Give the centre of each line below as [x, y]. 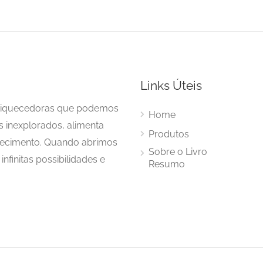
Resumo [167, 164]
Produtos [169, 134]
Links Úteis [171, 85]
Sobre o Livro [178, 151]
